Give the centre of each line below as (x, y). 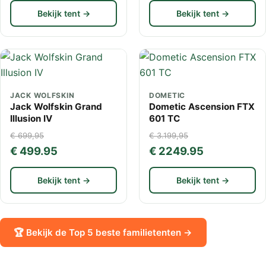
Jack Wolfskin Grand (56, 106)
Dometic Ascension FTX (202, 106)
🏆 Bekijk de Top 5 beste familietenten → (103, 233)
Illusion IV (31, 118)
